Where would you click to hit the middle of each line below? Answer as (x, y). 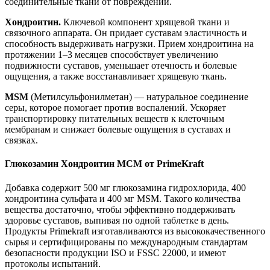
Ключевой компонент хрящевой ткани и (146, 22)
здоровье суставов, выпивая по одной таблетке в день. (117, 220)
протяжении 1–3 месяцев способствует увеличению (111, 54)
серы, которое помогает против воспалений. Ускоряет (115, 107)
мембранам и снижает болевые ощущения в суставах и (118, 129)
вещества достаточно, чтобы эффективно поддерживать (120, 209)
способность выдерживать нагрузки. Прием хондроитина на (129, 43)
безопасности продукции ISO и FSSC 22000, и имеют (115, 253)
